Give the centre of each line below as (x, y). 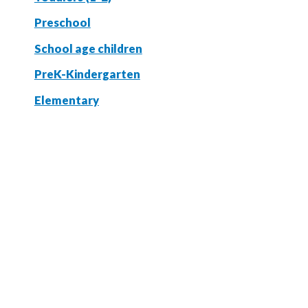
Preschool (62, 23)
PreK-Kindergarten (87, 74)
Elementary (66, 100)
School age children (88, 48)
